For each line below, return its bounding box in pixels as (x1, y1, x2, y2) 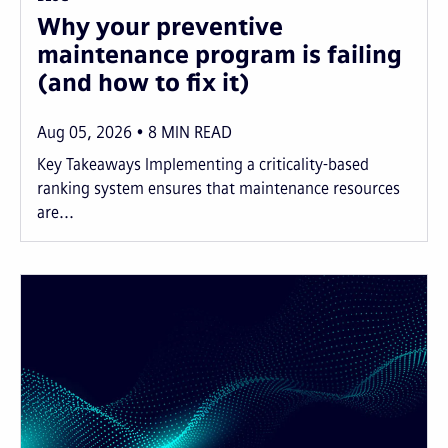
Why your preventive (37, 12, 283, 42)
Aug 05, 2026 (37, 123, 132, 143)
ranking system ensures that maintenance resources (37, 179, 400, 199)
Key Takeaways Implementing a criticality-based (37, 155, 369, 175)
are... (37, 203, 74, 223)
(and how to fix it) (37, 68, 250, 98)
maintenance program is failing (37, 40, 402, 70)
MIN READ (161, 123, 232, 143)
